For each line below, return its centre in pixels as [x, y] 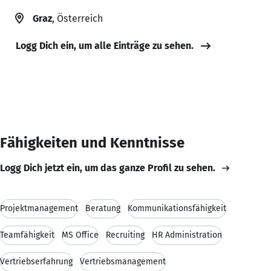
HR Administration [187, 235]
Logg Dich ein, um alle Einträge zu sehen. [105, 45]
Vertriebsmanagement [123, 261]
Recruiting [125, 235]
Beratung [103, 208]
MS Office [80, 235]
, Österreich [77, 18]
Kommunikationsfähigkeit [177, 208]
